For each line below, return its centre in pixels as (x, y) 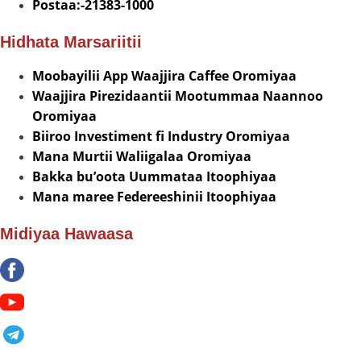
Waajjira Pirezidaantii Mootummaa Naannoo (178, 96)
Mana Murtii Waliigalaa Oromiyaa (142, 157)
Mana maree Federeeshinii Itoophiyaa (154, 197)
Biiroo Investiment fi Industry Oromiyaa (161, 137)
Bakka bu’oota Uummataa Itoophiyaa (154, 177)
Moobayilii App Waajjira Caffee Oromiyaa (164, 76)
